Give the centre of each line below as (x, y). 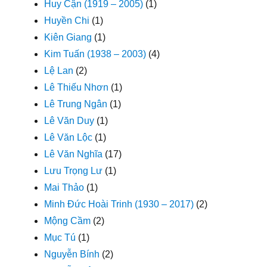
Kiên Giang (68, 37)
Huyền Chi (67, 20)
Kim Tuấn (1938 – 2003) (95, 54)
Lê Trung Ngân (76, 104)
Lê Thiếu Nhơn (77, 87)
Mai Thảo (64, 187)
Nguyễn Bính (72, 254)
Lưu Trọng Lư (74, 170)
